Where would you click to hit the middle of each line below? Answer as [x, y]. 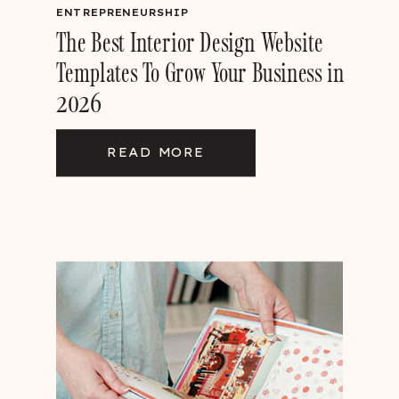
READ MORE [156, 152]
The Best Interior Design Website [190, 41]
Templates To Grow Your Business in [200, 71]
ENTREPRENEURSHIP [122, 12]
